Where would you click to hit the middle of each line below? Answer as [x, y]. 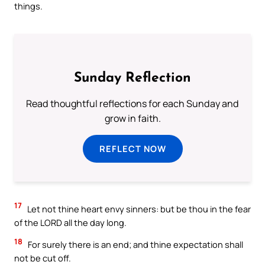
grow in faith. [132, 118]
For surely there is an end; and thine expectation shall [135, 245]
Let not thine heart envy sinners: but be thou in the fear [138, 209]
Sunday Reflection [132, 78]
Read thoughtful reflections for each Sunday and [132, 103]
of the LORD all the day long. [70, 222]
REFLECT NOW [132, 148]
